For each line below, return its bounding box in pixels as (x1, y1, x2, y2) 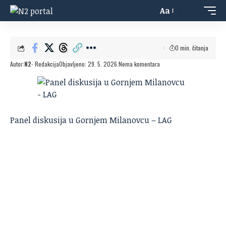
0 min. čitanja (175, 43, 208, 52)
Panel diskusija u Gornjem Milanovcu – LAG (10, 115, 172, 126)
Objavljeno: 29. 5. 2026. (59, 60, 119, 68)
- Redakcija (31, 60, 59, 68)
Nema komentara (119, 60, 160, 68)
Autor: (10, 60, 24, 68)
